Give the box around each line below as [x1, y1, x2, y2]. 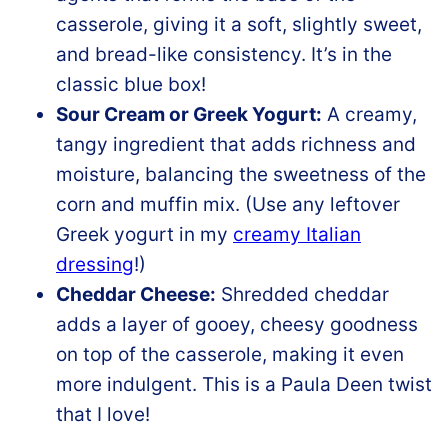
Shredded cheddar [216, 282, 389, 306]
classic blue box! [56, 72, 206, 96]
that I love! [56, 402, 150, 426]
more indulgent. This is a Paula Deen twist [56, 372, 432, 396]
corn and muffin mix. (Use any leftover [56, 192, 400, 216]
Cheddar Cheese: [56, 282, 216, 306]
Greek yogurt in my [56, 222, 233, 246]
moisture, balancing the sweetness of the [56, 162, 426, 186]
